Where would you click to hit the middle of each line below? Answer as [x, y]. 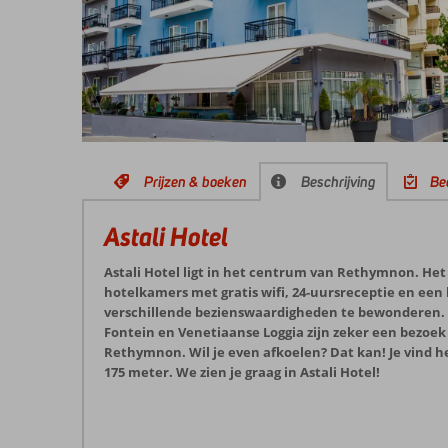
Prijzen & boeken [195, 181]
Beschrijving [338, 181]
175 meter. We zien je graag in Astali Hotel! [242, 372]
